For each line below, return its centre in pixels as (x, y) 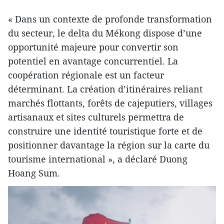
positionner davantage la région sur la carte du (109, 145)
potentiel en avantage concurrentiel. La (93, 61)
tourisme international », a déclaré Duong (98, 159)
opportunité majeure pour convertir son (93, 47)
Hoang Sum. (34, 173)
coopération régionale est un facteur (86, 75)
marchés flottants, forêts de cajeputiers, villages (110, 103)
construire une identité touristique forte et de (105, 131)
